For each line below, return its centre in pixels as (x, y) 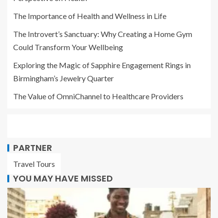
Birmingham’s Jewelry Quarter (64, 78)
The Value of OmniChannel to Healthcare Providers (100, 96)
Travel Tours (34, 164)
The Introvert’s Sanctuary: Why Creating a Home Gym (103, 34)
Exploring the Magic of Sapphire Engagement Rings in (102, 65)
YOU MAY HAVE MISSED (63, 179)
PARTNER (33, 148)
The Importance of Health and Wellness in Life (90, 16)
